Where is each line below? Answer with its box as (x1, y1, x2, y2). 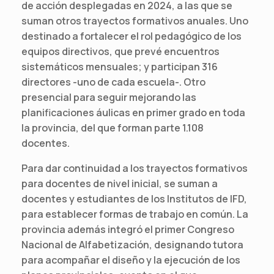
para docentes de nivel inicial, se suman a (21, 176, 218, 190)
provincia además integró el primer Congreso (21, 222, 234, 236)
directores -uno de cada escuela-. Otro (21, 75, 206, 89)
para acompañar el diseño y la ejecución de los (21, 253, 240, 267)
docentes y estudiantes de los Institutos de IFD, (21, 191, 247, 206)
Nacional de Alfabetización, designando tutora (21, 237, 243, 251)
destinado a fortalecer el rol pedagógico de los (21, 29, 242, 43)
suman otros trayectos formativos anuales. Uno (21, 13, 248, 28)
